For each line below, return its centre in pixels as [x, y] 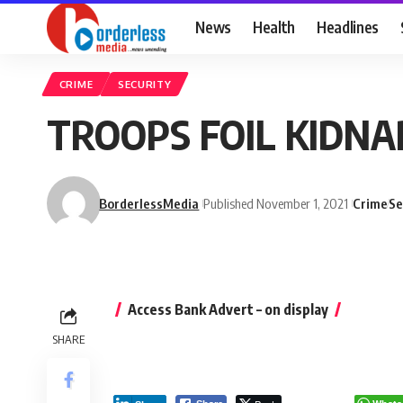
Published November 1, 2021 [276, 203]
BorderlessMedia [149, 203]
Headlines [347, 27]
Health [273, 27]
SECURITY [144, 85]
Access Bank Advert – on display [228, 310]
